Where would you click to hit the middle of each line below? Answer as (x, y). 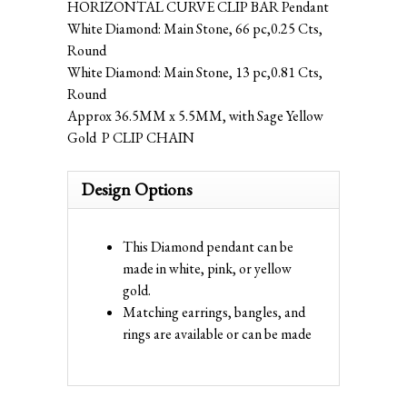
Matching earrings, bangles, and (214, 312)
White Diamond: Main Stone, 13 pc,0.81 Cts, (195, 72)
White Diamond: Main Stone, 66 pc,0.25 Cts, (195, 28)
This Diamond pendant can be (208, 246)
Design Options (137, 189)
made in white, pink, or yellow (207, 268)
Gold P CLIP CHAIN (131, 137)
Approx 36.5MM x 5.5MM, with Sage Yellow (195, 115)
